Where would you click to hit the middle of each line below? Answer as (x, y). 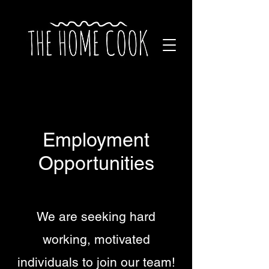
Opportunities (96, 163)
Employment (96, 140)
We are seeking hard (96, 216)
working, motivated (96, 239)
